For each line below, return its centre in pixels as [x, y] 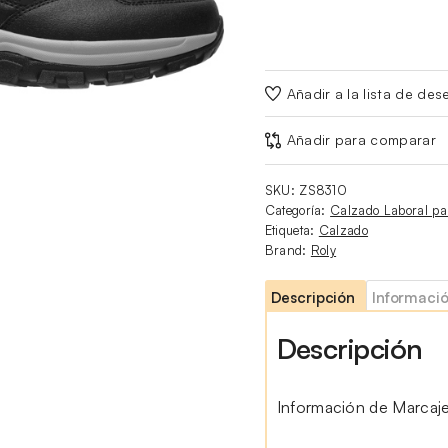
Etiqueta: [291, 229]
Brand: [287, 249]
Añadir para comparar [361, 140]
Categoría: [297, 209]
